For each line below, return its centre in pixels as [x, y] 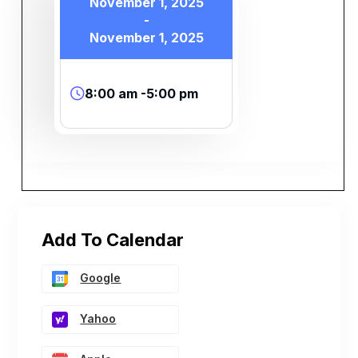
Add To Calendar [113, 240]
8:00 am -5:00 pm [142, 94]
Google [101, 278]
